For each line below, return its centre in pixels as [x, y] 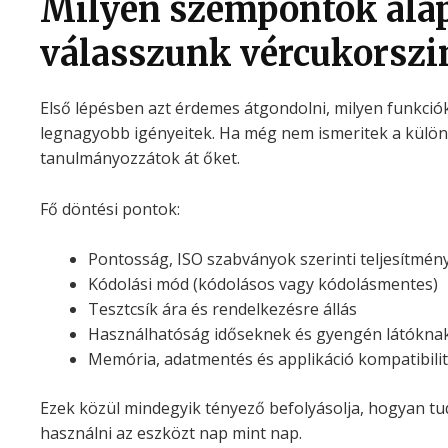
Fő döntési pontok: [109, 208]
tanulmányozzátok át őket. [139, 158]
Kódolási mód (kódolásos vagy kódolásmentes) [262, 284]
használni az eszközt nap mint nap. [170, 433]
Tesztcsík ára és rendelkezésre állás [222, 309]
